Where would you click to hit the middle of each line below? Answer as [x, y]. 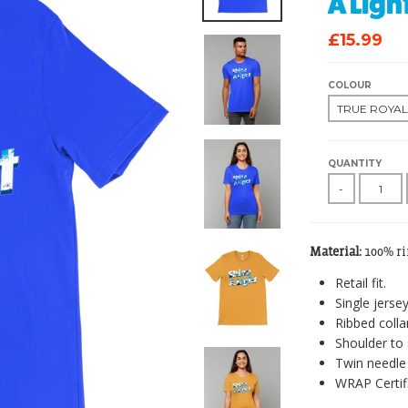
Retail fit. [360, 283]
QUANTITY [354, 163]
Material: [337, 251]
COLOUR [349, 85]
